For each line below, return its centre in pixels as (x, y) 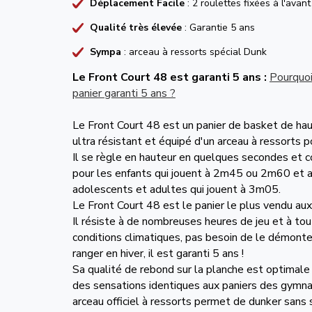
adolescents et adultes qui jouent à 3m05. (177, 189)
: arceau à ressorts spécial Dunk (195, 52)
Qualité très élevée (137, 28)
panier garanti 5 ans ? (124, 93)
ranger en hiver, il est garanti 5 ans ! (158, 253)
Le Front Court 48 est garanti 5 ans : (170, 77)
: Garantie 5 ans (220, 28)
